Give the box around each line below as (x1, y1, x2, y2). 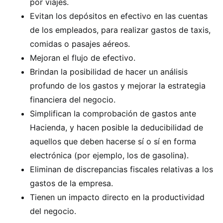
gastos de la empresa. (30, 178, 113, 188)
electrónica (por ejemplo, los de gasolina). (30, 150, 189, 160)
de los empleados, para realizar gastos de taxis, (30, 24, 211, 35)
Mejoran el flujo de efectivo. (30, 52, 135, 63)
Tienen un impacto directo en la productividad (30, 192, 205, 202)
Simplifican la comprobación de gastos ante (30, 108, 196, 118)
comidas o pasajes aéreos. (30, 38, 130, 49)
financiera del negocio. (30, 94, 115, 105)
